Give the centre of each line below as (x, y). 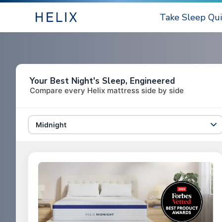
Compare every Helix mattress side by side (107, 90)
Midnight (51, 124)
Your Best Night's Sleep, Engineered (102, 81)
